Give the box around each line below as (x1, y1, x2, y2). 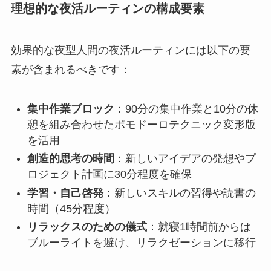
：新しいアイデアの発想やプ (114, 152, 256, 165)
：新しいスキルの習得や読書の (103, 186, 256, 199)
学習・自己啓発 (27, 186, 103, 199)
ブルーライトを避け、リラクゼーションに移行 (27, 237, 256, 249)
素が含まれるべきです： (10, 64, 131, 76)
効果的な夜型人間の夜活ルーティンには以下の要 (10, 44, 250, 57)
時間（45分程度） (27, 202, 116, 215)
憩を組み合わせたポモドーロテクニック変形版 (27, 118, 256, 131)
